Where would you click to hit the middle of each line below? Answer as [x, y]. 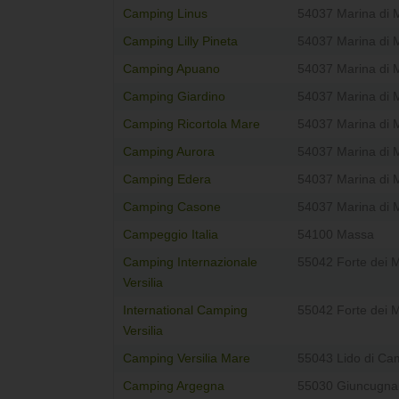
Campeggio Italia [171, 235]
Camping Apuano [171, 69]
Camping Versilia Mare [187, 359]
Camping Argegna [174, 387]
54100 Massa [336, 235]
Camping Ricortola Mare [191, 125]
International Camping [185, 311]
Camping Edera [167, 180]
